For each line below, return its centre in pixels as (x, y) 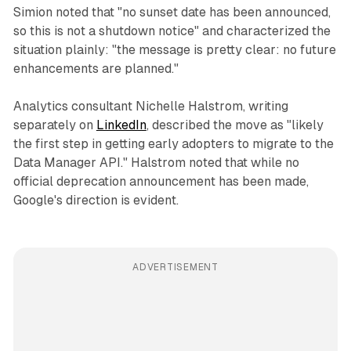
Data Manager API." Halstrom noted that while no (156, 163)
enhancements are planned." (96, 69)
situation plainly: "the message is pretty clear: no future (174, 50)
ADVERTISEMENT (175, 268)
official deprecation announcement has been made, (161, 182)
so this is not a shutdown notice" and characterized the (172, 31)
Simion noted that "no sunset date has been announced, (172, 13)
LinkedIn (121, 125)
